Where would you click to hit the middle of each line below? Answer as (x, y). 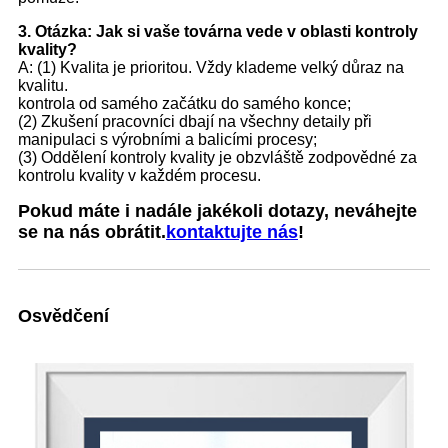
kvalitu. (43, 85)
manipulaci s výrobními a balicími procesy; (167, 139)
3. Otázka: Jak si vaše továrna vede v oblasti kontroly (218, 31)
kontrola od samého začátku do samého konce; (184, 103)
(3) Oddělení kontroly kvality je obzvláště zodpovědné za (217, 157)
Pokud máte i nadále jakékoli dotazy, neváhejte (217, 210)
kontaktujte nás (232, 231)
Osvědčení (63, 315)
